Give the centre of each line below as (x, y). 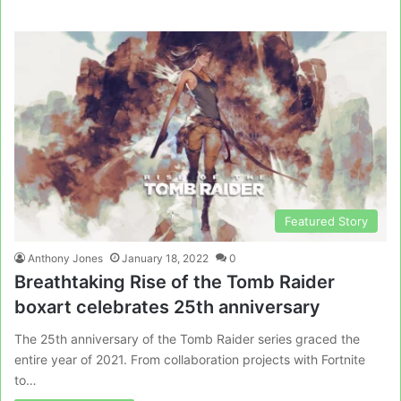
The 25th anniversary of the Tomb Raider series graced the (187, 339)
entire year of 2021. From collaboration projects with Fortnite (190, 359)
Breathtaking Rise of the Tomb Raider (175, 282)
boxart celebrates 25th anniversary (167, 307)
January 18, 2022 (165, 258)
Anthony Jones (65, 258)
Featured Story (326, 221)
